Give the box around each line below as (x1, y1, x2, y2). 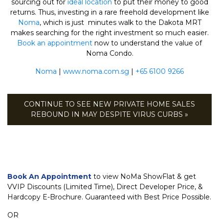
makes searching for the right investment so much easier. (10, 28, 209, 38)
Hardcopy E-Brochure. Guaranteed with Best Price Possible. (7, 193, 211, 202)
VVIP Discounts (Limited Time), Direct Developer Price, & (7, 182, 203, 192)
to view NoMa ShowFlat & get (91, 172, 196, 181)
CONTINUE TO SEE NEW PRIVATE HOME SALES (24, 100, 195, 109)
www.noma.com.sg (63, 67, 131, 76)
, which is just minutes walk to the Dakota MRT (39, 18, 201, 27)
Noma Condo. (86, 49, 133, 58)
